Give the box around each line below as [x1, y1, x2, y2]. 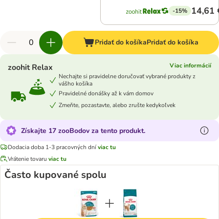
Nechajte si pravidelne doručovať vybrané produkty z [59, 72, 196, 80]
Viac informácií [170, 62, 211, 69]
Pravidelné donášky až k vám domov [59, 89, 153, 97]
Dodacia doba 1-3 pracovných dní [8, 143, 96, 151]
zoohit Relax [8, 62, 53, 73]
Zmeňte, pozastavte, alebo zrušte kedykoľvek [59, 101, 175, 109]
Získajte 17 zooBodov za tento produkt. [21, 126, 145, 135]
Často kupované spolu [4, 168, 107, 181]
